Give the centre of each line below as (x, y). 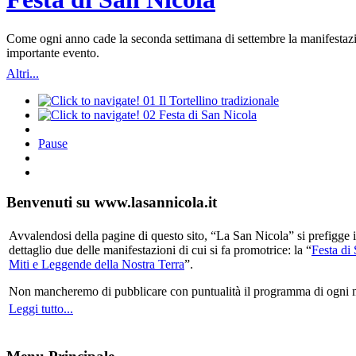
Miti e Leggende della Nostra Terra (97, 265)
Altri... (23, 73)
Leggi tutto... (41, 309)
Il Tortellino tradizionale (219, 100)
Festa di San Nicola (208, 114)
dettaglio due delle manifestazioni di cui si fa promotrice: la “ (160, 250)
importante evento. (53, 52)
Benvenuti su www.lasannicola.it (112, 203)
